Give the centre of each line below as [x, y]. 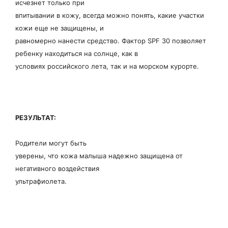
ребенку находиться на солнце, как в [77, 53]
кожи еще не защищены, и [60, 28]
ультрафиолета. [41, 181]
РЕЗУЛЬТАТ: [36, 117]
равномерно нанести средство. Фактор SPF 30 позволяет [111, 40]
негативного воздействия [57, 168]
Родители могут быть [51, 143]
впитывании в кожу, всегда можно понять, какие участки [110, 15]
